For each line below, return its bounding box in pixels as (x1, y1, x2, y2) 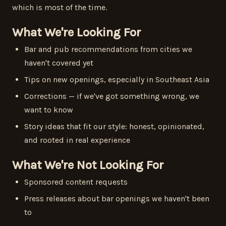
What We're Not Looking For (12, 158, 163, 172)
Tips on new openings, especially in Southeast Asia (24, 75, 209, 84)
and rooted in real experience (24, 135, 130, 145)
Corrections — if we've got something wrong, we (24, 91, 199, 101)
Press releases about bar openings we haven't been (24, 194, 209, 203)
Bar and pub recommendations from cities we (24, 44, 192, 54)
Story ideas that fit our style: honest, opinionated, (24, 122, 204, 131)
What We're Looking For (12, 25, 141, 39)
